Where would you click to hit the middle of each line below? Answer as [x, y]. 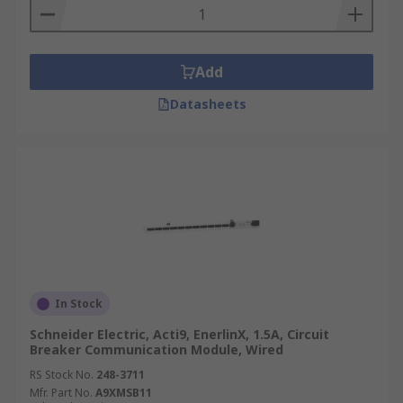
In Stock [79, 304]
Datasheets [208, 104]
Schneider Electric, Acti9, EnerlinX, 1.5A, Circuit [179, 334]
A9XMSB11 [124, 393]
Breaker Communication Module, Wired [157, 349]
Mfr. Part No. [61, 393]
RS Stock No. [62, 375]
